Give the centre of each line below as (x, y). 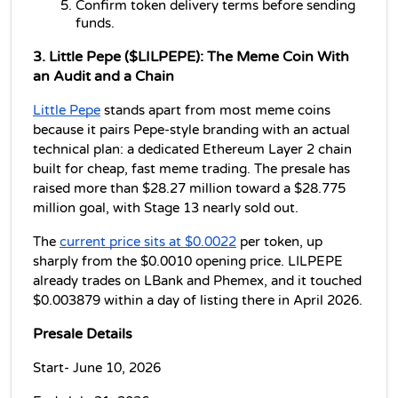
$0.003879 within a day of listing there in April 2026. (198, 300)
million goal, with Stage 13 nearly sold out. (166, 208)
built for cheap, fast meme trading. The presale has (191, 169)
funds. (95, 23)
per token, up (279, 242)
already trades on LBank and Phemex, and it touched (197, 281)
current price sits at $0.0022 (148, 242)
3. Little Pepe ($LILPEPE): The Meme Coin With (191, 56)
